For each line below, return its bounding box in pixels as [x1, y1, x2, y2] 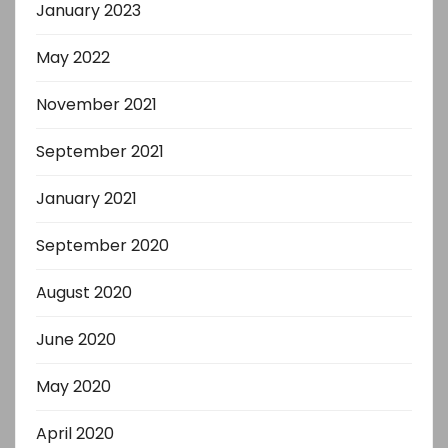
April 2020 [36, 421, 114, 445]
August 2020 [36, 280, 132, 304]
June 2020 [36, 327, 116, 351]
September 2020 [36, 233, 169, 257]
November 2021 [36, 92, 157, 116]
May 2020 [36, 374, 111, 398]
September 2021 [36, 139, 164, 163]
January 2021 [36, 186, 137, 210]
